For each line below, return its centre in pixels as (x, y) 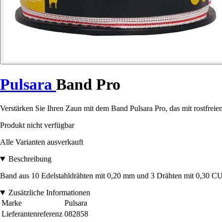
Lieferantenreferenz (32, 214)
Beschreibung (30, 159)
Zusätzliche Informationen (49, 193)
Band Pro (88, 84)
